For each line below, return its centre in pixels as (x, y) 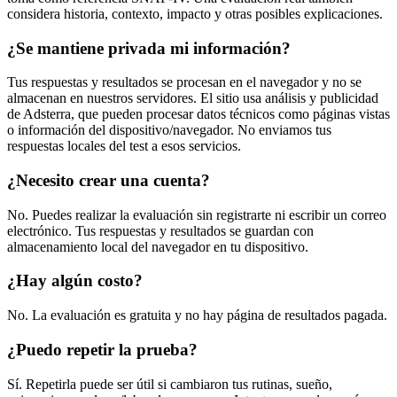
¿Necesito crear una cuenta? (109, 180)
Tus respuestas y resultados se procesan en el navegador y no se (184, 82)
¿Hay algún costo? (75, 281)
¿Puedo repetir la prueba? (102, 349)
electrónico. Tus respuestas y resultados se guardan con (160, 230)
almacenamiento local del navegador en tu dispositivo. (158, 246)
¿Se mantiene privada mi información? (149, 48)
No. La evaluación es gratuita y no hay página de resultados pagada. (197, 315)
